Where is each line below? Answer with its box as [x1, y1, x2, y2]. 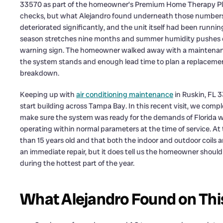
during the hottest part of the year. [20, 158, 134, 168]
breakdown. [20, 68, 59, 78]
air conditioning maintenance [76, 90, 173, 100]
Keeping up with [20, 90, 76, 100]
